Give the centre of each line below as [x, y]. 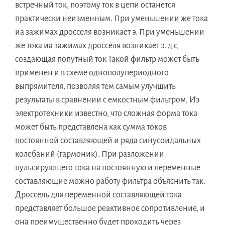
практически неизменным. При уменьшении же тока [111, 19]
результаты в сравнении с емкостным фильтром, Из [107, 100]
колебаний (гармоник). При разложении [90, 154]
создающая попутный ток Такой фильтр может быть [107, 60]
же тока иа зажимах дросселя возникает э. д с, [97, 46]
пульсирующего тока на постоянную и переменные [108, 168]
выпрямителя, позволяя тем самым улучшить [95, 87]
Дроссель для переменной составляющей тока [98, 195]
